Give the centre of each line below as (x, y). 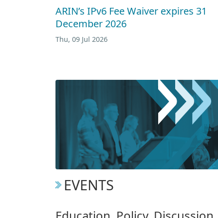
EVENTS (89, 185)
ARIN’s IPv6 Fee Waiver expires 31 (131, 11)
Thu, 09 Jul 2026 (82, 39)
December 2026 (91, 23)
